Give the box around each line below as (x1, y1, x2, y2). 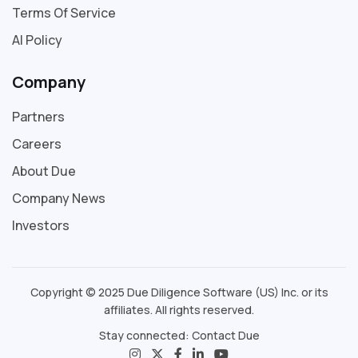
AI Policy (12, 30, 62, 49)
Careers (12, 134, 62, 153)
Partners (12, 107, 65, 125)
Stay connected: (98, 327, 192, 343)
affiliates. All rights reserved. (104, 301, 254, 317)
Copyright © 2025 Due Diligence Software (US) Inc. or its (30, 284, 328, 300)
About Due (12, 161, 76, 180)
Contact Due (191, 327, 260, 343)
